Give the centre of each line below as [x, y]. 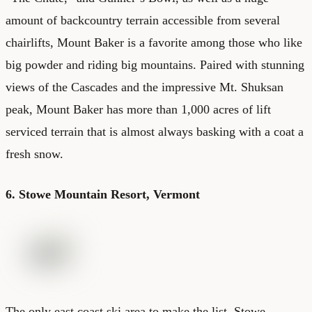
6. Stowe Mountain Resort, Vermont [103, 194]
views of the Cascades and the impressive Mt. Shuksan [145, 87]
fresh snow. [34, 154]
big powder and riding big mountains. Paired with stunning [155, 64]
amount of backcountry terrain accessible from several [143, 20]
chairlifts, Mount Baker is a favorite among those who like [154, 42]
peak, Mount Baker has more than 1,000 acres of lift [138, 109]
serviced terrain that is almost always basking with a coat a [155, 131]
